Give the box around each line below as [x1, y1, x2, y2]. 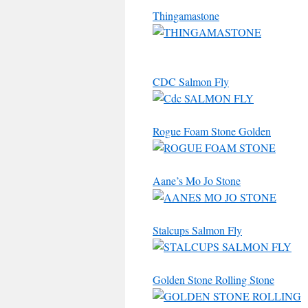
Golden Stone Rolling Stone [153, 272, 274, 287]
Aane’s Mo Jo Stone [153, 173, 241, 188]
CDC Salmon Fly [153, 74, 229, 89]
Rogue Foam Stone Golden [153, 124, 271, 138]
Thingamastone [153, 8, 219, 23]
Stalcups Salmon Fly [153, 223, 242, 237]
